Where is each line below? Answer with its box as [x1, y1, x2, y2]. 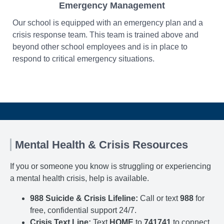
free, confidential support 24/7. [30, 206, 136, 215]
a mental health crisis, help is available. [10, 174, 149, 183]
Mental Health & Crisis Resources [15, 138, 188, 151]
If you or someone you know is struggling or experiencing [10, 162, 211, 171]
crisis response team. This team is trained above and [12, 30, 198, 39]
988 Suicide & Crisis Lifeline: [30, 194, 138, 203]
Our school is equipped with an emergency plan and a [12, 18, 203, 27]
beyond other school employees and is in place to [12, 42, 187, 51]
